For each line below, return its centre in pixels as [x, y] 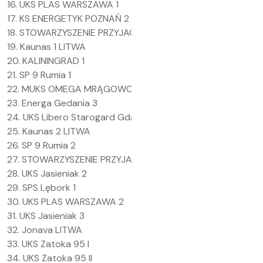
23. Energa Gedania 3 [52, 103]
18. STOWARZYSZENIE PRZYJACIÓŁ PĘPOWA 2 [102, 33]
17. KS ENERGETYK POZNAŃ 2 [68, 18]
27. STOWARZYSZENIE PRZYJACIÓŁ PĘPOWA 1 [102, 159]
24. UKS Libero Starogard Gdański [80, 117]
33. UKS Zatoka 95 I [48, 244]
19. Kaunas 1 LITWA [46, 47]
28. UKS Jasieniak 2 [47, 173]
